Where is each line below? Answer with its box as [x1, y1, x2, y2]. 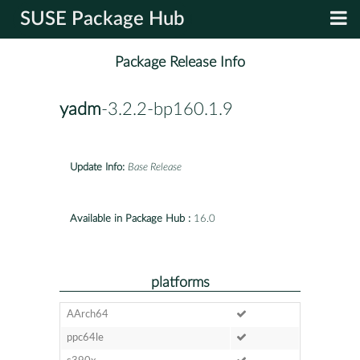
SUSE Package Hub [20, 10, 185, 29]
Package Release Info [115, 55, 245, 71]
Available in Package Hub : [70, 213, 190, 224]
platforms [150, 275, 210, 289]
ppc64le [66, 332, 104, 343]
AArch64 [66, 309, 108, 320]
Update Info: [70, 162, 125, 173]
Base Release [128, 162, 182, 173]
